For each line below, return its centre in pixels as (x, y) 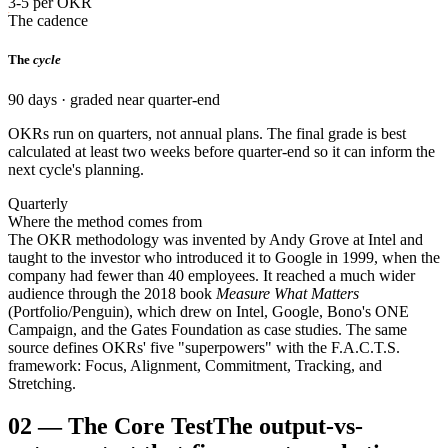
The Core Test (140, 425)
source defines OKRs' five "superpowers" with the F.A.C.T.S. (204, 347)
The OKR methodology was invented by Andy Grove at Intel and (215, 239)
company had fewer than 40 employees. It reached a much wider (211, 275)
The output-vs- (288, 425)
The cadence (48, 21)
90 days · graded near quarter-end (114, 99)
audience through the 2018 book (110, 293)
